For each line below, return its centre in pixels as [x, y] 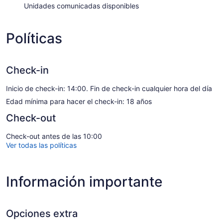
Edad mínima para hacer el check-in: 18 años [79, 101]
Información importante [84, 181]
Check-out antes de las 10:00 [54, 136]
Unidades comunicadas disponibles [81, 5]
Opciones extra [42, 213]
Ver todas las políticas [41, 145]
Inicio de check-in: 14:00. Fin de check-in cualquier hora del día [109, 88]
